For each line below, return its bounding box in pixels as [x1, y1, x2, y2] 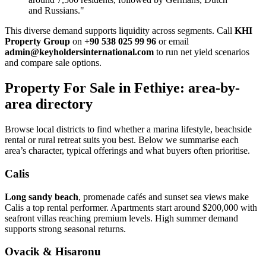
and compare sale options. [5, 58, 102, 68]
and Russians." [28, 5, 84, 16]
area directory [5, 96, 93, 112]
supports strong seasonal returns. [5, 223, 126, 234]
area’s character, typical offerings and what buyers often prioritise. [5, 145, 250, 156]
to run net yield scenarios [154, 47, 249, 58]
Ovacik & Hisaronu [5, 245, 101, 258]
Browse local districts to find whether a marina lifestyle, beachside [5, 124, 252, 135]
